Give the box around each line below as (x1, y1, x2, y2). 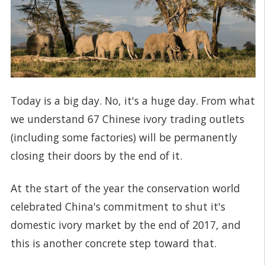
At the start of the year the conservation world (11, 180, 240, 195)
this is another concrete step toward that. (11, 235, 216, 250)
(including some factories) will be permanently (11, 130, 237, 144)
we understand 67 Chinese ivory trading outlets (11, 111, 244, 126)
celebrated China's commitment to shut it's (11, 199, 225, 214)
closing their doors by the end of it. (11, 148, 182, 163)
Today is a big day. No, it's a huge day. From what (11, 93, 255, 108)
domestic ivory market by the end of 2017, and (11, 217, 241, 232)
